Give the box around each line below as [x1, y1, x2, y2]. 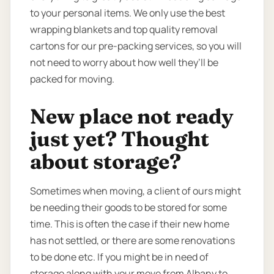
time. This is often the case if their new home [30, 217, 229, 231]
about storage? [30, 148, 181, 174]
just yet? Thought [30, 125, 209, 152]
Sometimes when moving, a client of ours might [30, 183, 241, 198]
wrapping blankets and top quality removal [30, 22, 218, 36]
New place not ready [30, 103, 234, 129]
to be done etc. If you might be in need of [30, 250, 209, 264]
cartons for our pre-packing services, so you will [30, 39, 242, 53]
